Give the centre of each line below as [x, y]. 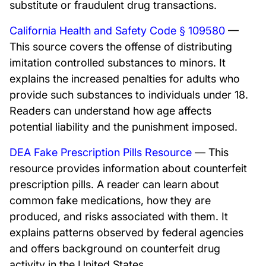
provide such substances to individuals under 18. [129, 95]
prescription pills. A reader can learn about [114, 184]
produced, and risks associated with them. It [119, 216]
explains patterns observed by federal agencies [126, 232]
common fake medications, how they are [110, 200]
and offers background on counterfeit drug [115, 248]
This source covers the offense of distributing [121, 47]
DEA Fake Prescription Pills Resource [101, 152]
